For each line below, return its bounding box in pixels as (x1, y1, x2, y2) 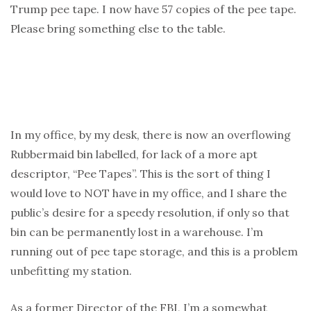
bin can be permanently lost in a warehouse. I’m (10, 225, 263, 239)
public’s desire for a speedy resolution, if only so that (10, 205, 289, 220)
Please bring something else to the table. (10, 22, 226, 36)
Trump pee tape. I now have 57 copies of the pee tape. (10, 2, 296, 17)
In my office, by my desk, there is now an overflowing (10, 128, 291, 142)
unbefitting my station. (10, 264, 132, 278)
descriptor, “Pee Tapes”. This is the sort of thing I (10, 167, 271, 181)
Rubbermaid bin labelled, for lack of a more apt (10, 147, 258, 162)
